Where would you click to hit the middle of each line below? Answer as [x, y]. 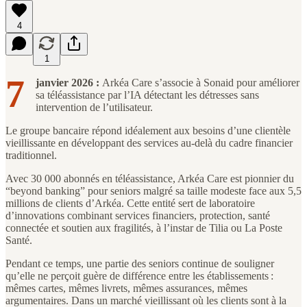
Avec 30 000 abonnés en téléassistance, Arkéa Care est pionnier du [150, 178]
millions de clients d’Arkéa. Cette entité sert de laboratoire [130, 203]
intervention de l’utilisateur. [94, 107]
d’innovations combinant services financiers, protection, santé [138, 215]
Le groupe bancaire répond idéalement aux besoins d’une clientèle [148, 130]
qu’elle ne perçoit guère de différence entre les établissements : [139, 275]
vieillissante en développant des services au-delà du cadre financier [149, 143]
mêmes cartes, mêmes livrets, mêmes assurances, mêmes [126, 288]
